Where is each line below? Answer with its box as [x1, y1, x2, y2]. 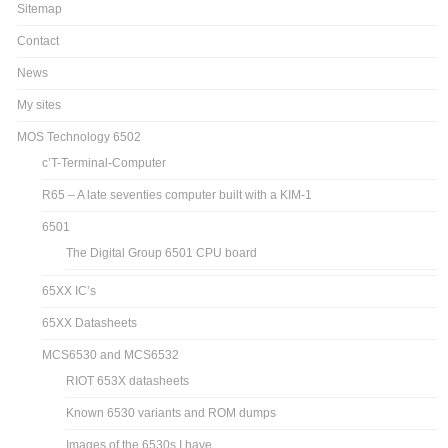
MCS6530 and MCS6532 [42, 347, 180, 362]
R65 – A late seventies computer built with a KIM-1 [42, 187, 313, 202]
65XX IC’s [42, 283, 97, 298]
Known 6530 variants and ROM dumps [66, 405, 277, 420]
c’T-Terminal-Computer [42, 155, 167, 170]
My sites [17, 97, 62, 112]
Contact [17, 33, 60, 48]
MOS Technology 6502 [17, 129, 142, 144]
